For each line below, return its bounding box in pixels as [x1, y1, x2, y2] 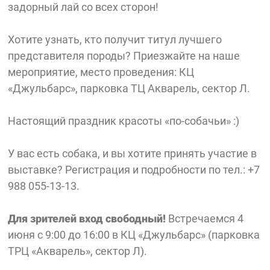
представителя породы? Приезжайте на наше [8, 49, 240, 63]
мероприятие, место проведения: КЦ [8, 66, 195, 79]
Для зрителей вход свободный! [8, 212, 169, 225]
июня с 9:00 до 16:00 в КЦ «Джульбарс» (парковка [8, 228, 260, 242]
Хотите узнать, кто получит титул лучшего [8, 33, 222, 46]
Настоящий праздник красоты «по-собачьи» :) [8, 115, 242, 128]
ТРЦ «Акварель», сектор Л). [8, 245, 148, 258]
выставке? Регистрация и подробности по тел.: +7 [8, 163, 260, 177]
